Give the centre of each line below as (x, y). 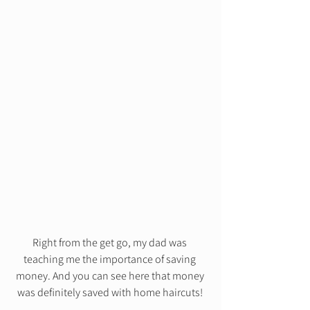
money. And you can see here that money (111, 276)
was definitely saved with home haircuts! (111, 293)
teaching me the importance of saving (111, 259)
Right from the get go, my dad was (111, 243)
